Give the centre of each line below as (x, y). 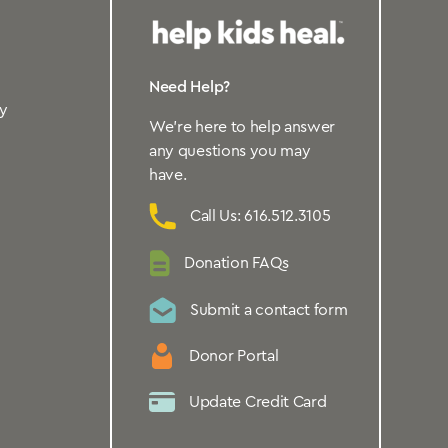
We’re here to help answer (242, 126)
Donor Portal (234, 355)
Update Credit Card (258, 401)
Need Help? (189, 86)
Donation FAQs (236, 263)
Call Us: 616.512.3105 (260, 216)
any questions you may (230, 150)
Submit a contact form (269, 309)
